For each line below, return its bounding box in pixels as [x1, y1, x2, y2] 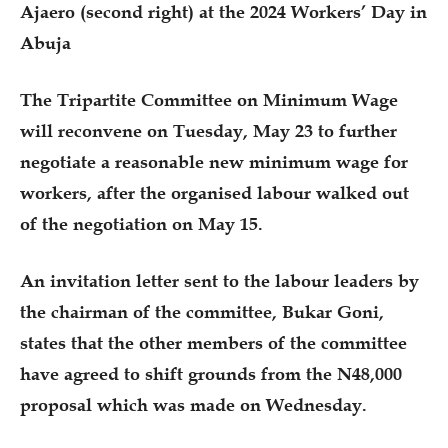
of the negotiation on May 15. [20, 212, 263, 235]
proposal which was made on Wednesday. [20, 393, 367, 416]
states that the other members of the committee [20, 331, 407, 354]
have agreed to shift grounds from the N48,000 [20, 362, 402, 385]
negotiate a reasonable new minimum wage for [20, 150, 408, 173]
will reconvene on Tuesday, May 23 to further [20, 119, 397, 142]
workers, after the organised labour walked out [20, 181, 409, 204]
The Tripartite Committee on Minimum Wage [20, 88, 398, 111]
